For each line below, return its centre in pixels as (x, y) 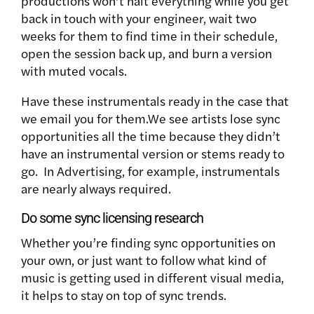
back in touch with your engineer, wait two (139, 18)
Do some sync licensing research (112, 218)
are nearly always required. (96, 188)
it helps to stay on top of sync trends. (125, 294)
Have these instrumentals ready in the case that (155, 100)
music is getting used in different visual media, (152, 277)
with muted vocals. (74, 70)
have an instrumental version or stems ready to (153, 153)
